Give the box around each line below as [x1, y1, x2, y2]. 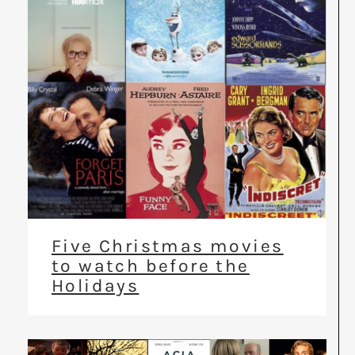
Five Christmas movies [52, 235, 284, 257]
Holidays [52, 274, 139, 296]
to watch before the [52, 254, 250, 277]
